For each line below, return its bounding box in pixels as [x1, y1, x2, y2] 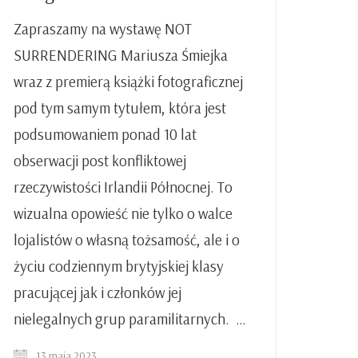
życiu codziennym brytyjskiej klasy [14, 257, 224, 276]
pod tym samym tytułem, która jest [14, 98, 226, 118]
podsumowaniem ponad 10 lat [14, 125, 197, 145]
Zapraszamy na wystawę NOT [14, 19, 192, 39]
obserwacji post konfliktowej [14, 151, 186, 171]
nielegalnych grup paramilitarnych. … [14, 309, 246, 329]
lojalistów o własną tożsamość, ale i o [14, 230, 240, 250]
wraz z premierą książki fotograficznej [14, 72, 243, 92]
